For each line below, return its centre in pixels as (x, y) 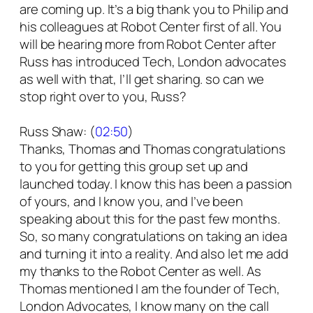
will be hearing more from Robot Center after (148, 44)
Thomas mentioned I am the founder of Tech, (150, 289)
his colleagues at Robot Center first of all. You (151, 27)
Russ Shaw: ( (57, 132)
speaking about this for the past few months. (150, 219)
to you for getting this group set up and (134, 167)
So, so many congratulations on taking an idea (153, 236)
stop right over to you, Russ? (103, 97)
